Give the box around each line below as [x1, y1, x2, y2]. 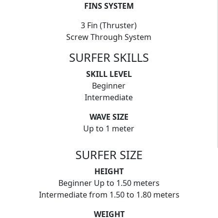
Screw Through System [66, 32, 151, 42]
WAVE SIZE [89, 111, 128, 122]
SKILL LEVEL [86, 69, 132, 79]
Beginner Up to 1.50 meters [58, 178, 160, 188]
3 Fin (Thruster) [81, 20, 137, 31]
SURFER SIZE [75, 147, 143, 163]
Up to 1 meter [83, 123, 134, 134]
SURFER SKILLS [69, 50, 149, 65]
